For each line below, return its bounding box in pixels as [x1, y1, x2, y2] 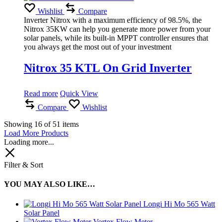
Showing [4, 120, 34, 128]
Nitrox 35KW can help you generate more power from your [24, 25, 211, 34]
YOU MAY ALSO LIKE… [4, 180, 95, 189]
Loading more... [4, 138, 54, 146]
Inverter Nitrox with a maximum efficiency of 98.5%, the [24, 16, 202, 25]
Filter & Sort [4, 161, 43, 169]
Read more [24, 89, 58, 98]
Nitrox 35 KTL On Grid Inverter [24, 61, 192, 75]
